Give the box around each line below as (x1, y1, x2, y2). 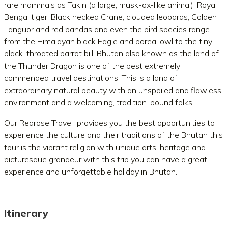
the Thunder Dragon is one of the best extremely (4, 61, 180, 71)
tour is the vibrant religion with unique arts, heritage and (4, 142, 206, 152)
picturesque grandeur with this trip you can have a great (4, 154, 207, 164)
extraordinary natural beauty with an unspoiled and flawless (4, 85, 221, 95)
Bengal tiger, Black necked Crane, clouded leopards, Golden (4, 12, 217, 22)
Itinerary (4, 207, 48, 219)
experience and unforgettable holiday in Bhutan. (4, 166, 177, 177)
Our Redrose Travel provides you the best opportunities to (4, 118, 215, 128)
